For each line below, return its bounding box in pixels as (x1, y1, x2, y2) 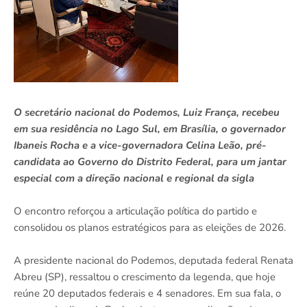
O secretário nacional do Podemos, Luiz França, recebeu (14, 106, 280, 120)
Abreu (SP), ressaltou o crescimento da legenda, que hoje (14, 270, 275, 284)
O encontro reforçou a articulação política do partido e (14, 204, 257, 219)
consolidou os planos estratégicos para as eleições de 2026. (14, 221, 286, 235)
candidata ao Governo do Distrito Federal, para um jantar (14, 155, 286, 169)
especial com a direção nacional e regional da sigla (14, 171, 254, 186)
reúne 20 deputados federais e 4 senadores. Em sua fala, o (14, 286, 281, 301)
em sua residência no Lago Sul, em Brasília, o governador (14, 122, 286, 136)
